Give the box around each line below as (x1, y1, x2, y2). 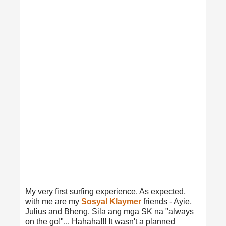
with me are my (25, 197, 81, 206)
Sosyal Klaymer (81, 197, 141, 206)
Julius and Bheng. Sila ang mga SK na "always (25, 207, 194, 216)
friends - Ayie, (141, 197, 192, 206)
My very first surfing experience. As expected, (25, 187, 186, 196)
